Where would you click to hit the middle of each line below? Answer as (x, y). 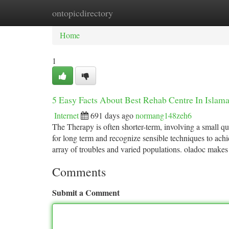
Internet (66, 115)
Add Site (190, 13)
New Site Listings (132, 13)
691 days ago (112, 115)
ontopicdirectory (83, 13)
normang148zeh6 (164, 115)
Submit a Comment (86, 192)
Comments (79, 172)
